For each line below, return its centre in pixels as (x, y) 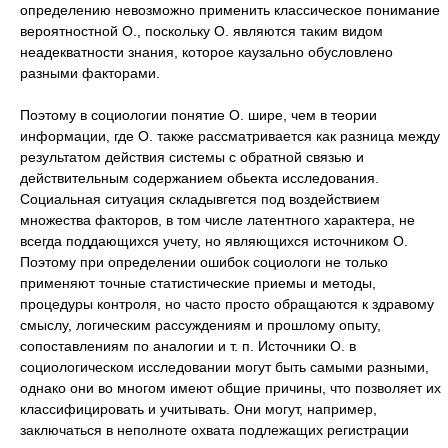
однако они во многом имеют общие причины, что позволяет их (230, 388)
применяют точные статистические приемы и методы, (198, 283)
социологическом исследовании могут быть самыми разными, (224, 367)
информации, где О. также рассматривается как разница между (230, 136)
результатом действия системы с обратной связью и (192, 157)
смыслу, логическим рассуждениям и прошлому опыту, (200, 325)
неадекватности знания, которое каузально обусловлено (206, 52)
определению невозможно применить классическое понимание (230, 10)
